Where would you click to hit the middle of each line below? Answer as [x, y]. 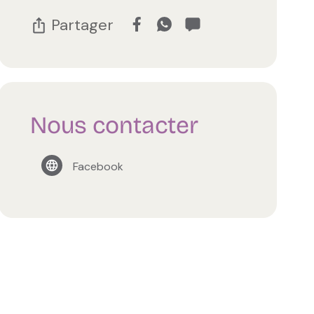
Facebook [98, 166]
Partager [83, 25]
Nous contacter [115, 125]
